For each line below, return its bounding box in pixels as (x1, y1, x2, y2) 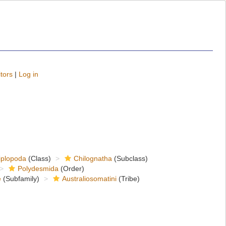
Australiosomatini (62, 175, 117, 183)
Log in (19, 70, 38, 78)
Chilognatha (73, 154, 112, 162)
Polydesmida (17, 164, 59, 173)
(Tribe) (116, 175, 140, 183)
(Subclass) (111, 154, 148, 162)
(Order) (58, 164, 84, 173)
